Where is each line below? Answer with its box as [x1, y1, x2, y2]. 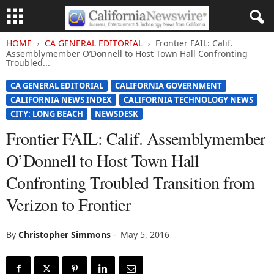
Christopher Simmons [18, 229, 111, 240]
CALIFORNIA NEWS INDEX [10, 94, 112, 105]
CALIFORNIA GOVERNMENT [115, 80, 222, 91]
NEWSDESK [95, 108, 138, 119]
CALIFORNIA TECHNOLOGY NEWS [124, 94, 253, 105]
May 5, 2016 [120, 229, 169, 240]
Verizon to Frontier [6, 193, 131, 216]
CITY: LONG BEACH [10, 108, 83, 119]
